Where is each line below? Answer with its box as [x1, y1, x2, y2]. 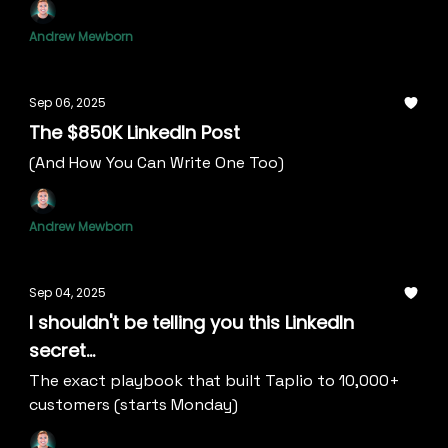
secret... [29, 338, 95, 363]
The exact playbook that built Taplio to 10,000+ [29, 370, 400, 391]
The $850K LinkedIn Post [29, 120, 240, 145]
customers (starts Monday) [29, 394, 238, 415]
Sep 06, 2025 [29, 94, 106, 111]
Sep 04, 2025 [29, 284, 106, 301]
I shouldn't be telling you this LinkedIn [29, 310, 354, 335]
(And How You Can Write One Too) [29, 152, 284, 173]
